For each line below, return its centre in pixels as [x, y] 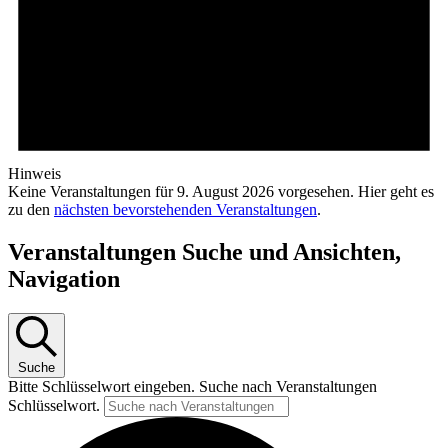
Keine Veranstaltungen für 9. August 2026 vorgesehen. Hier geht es [221, 191]
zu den [31, 209]
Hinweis [34, 173]
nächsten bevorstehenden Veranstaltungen [185, 209]
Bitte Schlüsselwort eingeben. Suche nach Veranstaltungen [192, 386]
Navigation [64, 278]
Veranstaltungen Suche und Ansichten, [204, 251]
